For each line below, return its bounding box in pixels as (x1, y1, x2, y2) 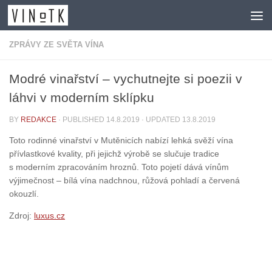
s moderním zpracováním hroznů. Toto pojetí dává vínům (9, 162, 229, 172)
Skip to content (16, 12, 81, 22)
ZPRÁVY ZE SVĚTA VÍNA (9, 40, 104, 49)
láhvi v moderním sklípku (9, 90, 154, 104)
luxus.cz (34, 211, 65, 221)
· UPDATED (140, 115, 182, 124)
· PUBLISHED (58, 115, 106, 124)
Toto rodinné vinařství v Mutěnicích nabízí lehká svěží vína (9, 135, 233, 146)
